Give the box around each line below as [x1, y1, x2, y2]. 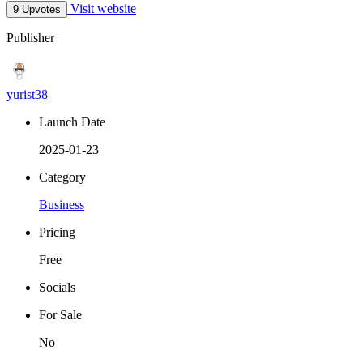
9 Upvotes [13, 3, 61, 16]
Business [39, 198, 84, 212]
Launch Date [39, 115, 105, 130]
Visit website [67, 2, 136, 16]
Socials [39, 280, 75, 295]
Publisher [6, 31, 54, 45]
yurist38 [6, 88, 48, 102]
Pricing [39, 225, 75, 240]
